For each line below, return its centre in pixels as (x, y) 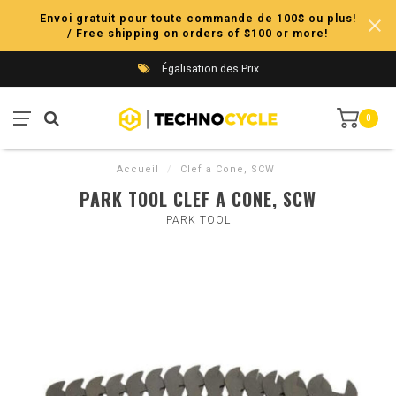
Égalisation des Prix (209, 69)
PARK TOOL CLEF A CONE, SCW (198, 199)
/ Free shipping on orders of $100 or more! (198, 33)
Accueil (138, 169)
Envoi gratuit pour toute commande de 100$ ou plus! (198, 18)
